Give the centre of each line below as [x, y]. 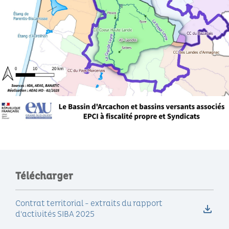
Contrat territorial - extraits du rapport [89, 204]
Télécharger [44, 176]
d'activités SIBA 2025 [55, 214]
